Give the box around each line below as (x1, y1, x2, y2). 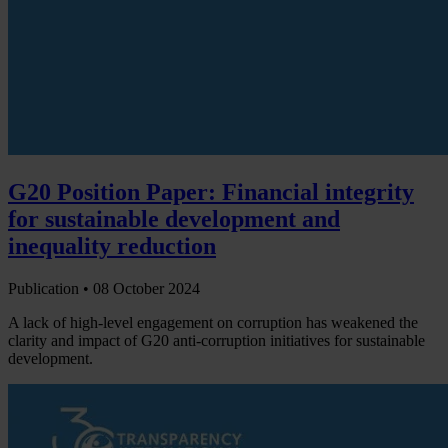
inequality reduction (8, 233, 216, 260)
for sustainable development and (8, 206, 340, 233)
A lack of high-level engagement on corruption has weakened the (8, 313, 418, 331)
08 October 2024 (93, 279, 200, 297)
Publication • (8, 279, 93, 297)
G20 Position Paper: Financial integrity (8, 179, 414, 206)
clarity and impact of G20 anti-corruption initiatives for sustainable (8, 331, 425, 349)
